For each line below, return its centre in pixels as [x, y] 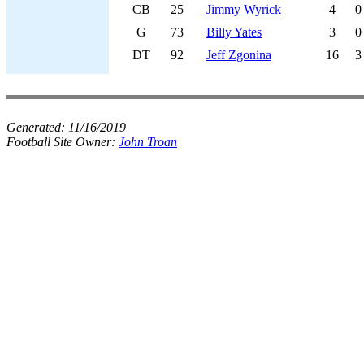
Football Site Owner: [63, 142]
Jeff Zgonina [239, 55]
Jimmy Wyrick [244, 9]
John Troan [148, 142]
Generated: [37, 127]
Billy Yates [234, 32]
